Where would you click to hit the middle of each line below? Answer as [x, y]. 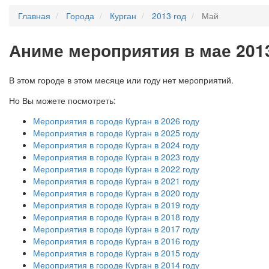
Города [80, 16]
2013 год [169, 16]
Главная [34, 16]
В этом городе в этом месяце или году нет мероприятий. [121, 80]
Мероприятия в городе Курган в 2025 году [116, 132]
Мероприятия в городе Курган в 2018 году [116, 216]
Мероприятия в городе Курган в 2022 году [116, 168]
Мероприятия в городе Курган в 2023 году [116, 156]
